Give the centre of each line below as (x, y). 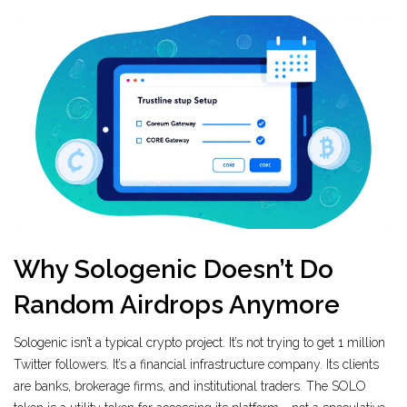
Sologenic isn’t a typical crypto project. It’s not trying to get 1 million (199, 343)
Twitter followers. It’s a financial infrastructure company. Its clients (196, 365)
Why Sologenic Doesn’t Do (174, 270)
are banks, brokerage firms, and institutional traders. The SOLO (190, 387)
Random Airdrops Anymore (177, 305)
